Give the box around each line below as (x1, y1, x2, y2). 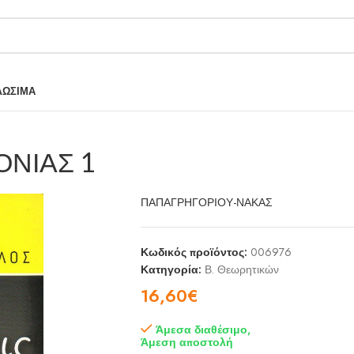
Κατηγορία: (140, 262, 201, 277)
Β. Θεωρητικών (204, 262, 279, 277)
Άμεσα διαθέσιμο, (155, 322, 250, 337)
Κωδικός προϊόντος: (140, 244, 250, 260)
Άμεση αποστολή (140, 334, 233, 350)
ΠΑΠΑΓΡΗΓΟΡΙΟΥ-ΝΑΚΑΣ (140, 194, 273, 210)
